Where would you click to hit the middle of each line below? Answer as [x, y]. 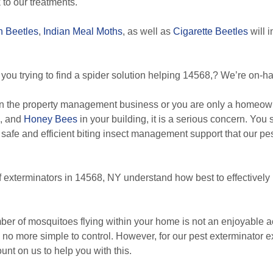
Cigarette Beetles [211, 31]
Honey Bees [51, 119]
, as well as [148, 31]
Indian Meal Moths [83, 31]
